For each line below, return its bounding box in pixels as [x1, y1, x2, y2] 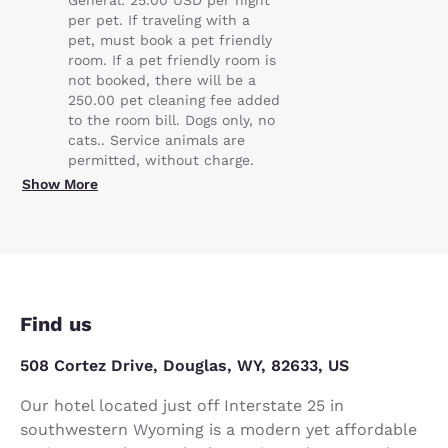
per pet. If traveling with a [68, 11, 250, 28]
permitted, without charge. [68, 151, 254, 168]
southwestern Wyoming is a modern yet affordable [20, 419, 417, 439]
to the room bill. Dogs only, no [68, 111, 275, 128]
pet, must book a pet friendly [68, 31, 272, 48]
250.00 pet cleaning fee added [68, 91, 280, 108]
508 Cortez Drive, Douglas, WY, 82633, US [20, 355, 349, 375]
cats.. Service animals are [68, 131, 245, 148]
